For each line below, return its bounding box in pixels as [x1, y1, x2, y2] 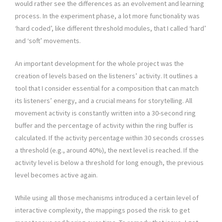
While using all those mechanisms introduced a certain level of [15, 193, 199, 202]
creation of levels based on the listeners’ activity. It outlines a [15, 71, 198, 80]
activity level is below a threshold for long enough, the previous [15, 158, 204, 167]
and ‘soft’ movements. [15, 36, 81, 45]
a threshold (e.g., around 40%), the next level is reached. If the [15, 145, 199, 155]
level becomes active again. [15, 170, 98, 179]
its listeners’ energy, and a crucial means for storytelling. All [15, 96, 192, 105]
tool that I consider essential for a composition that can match [15, 83, 199, 93]
